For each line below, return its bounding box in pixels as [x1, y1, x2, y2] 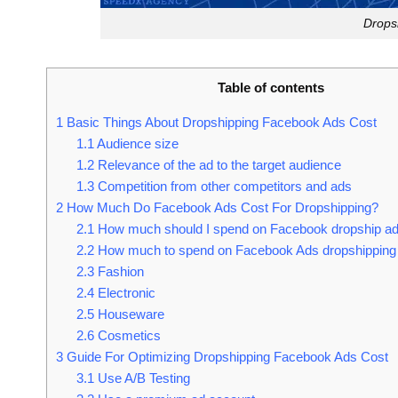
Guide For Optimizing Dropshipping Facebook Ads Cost [63, 348, 388, 364]
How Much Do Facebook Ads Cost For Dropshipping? [63, 199, 378, 215]
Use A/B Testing [93, 370, 190, 386]
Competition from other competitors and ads [93, 178, 352, 194]
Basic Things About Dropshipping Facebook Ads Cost [63, 114, 377, 130]
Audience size [93, 135, 179, 151]
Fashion [93, 263, 144, 279]
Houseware [93, 306, 164, 322]
